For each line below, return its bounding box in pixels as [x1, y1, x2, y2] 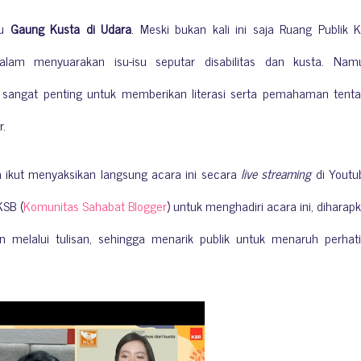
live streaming [241, 162, 312, 184]
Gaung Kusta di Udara [10, 17, 132, 39]
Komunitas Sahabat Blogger [23, 194, 167, 216]
